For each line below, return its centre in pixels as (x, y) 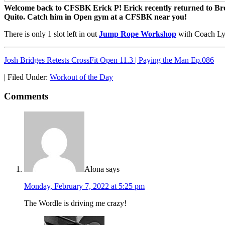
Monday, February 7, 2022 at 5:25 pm (84, 186)
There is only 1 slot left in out (51, 34)
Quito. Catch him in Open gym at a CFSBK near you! (95, 17)
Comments (26, 96)
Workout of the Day (81, 77)
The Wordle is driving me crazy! (75, 203)
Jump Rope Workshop (138, 34)
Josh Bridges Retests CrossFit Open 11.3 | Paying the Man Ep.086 (109, 60)
